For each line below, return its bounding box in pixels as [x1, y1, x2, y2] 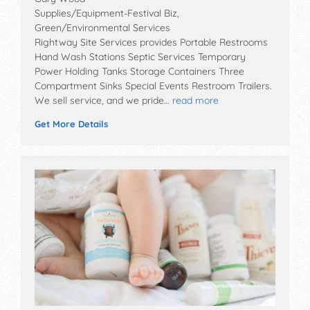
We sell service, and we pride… [35, 94, 170, 107]
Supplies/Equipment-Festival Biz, [35, 7, 179, 20]
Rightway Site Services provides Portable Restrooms [35, 36, 268, 49]
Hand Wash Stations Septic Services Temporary [35, 51, 246, 64]
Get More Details [35, 118, 108, 130]
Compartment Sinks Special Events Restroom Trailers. [35, 80, 272, 93]
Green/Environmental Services [35, 21, 170, 35]
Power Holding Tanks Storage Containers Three [35, 65, 244, 78]
